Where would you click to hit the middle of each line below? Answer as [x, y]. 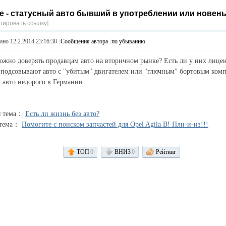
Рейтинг [166, 152]
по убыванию [128, 41]
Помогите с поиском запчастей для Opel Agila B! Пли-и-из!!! [115, 124]
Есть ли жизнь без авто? [62, 114]
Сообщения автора [84, 41]
